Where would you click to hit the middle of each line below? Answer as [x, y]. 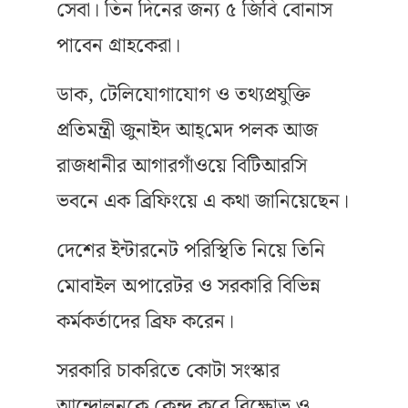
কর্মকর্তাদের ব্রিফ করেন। [145, 322]
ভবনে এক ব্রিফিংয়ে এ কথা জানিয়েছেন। [203, 202]
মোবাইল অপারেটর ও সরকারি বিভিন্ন [189, 286]
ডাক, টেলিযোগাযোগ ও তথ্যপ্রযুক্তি [184, 95]
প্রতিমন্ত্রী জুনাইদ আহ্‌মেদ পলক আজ [187, 131]
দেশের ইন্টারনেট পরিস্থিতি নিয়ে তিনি [191, 251]
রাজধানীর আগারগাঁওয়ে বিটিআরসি [182, 166]
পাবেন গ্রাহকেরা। [118, 46]
